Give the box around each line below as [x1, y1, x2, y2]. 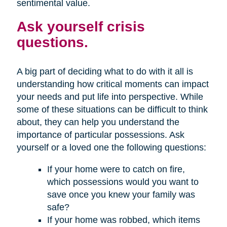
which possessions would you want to [47, 177, 199, 187]
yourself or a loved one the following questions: [16, 142, 206, 153]
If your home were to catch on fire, [47, 164, 185, 175]
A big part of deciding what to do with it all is [16, 66, 193, 77]
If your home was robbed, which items [47, 215, 200, 225]
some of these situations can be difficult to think [16, 104, 208, 115]
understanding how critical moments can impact [16, 79, 209, 90]
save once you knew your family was [47, 190, 195, 200]
